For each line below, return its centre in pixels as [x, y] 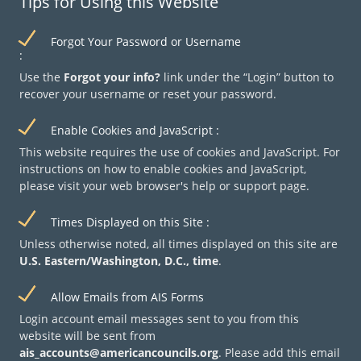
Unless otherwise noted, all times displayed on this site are [178, 244]
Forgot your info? [112, 77]
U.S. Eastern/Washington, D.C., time [119, 261]
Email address [75, 57]
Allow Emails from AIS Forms [126, 297]
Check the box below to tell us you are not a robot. [168, 118]
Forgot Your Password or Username [144, 41]
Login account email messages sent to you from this [159, 319]
